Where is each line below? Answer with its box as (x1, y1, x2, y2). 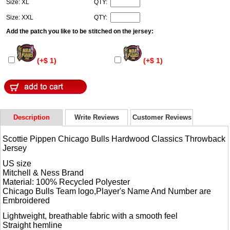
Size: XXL (6, 14, 35, 22)
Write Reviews (74, 113, 119, 121)
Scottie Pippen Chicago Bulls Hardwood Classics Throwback (3, 135, 226, 144)
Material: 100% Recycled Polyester (3, 178, 130, 187)
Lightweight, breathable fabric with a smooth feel (3, 212, 178, 221)
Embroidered (3, 196, 50, 205)
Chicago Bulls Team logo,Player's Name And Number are (3, 187, 212, 196)
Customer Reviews (132, 113, 191, 121)
